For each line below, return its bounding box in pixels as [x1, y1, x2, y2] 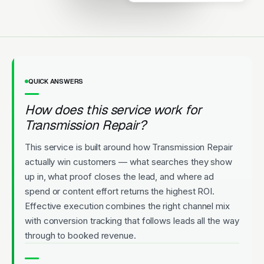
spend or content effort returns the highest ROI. [25, 185, 215, 197]
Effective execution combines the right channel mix [25, 200, 230, 212]
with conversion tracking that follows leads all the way [25, 214, 239, 226]
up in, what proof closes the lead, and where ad [25, 170, 214, 182]
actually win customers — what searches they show [25, 156, 233, 167]
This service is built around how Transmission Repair [25, 141, 233, 153]
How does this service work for [25, 101, 202, 118]
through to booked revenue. [25, 229, 136, 241]
